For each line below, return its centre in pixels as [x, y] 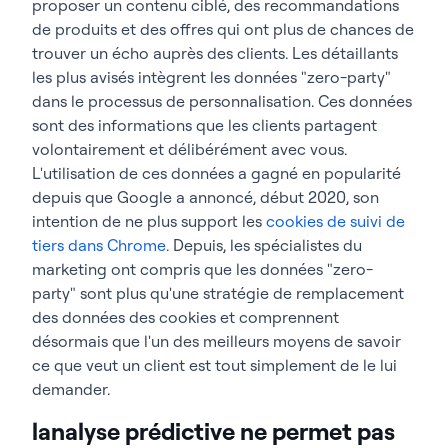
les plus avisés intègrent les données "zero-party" [211, 76]
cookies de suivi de [335, 220]
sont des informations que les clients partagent [204, 124]
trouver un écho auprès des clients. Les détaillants [215, 52]
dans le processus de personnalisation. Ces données [222, 100]
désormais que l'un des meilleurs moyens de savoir [216, 340]
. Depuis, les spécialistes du [264, 244]
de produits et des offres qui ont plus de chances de [223, 28]
